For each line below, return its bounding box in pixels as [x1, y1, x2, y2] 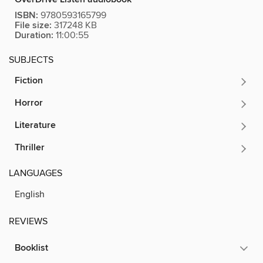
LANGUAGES [9, 167, 62, 180]
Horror [15, 97, 43, 110]
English [15, 188, 45, 201]
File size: [15, 19, 52, 32]
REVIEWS [9, 215, 48, 228]
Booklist [15, 242, 48, 255]
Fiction [15, 75, 43, 87]
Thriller [15, 141, 45, 154]
